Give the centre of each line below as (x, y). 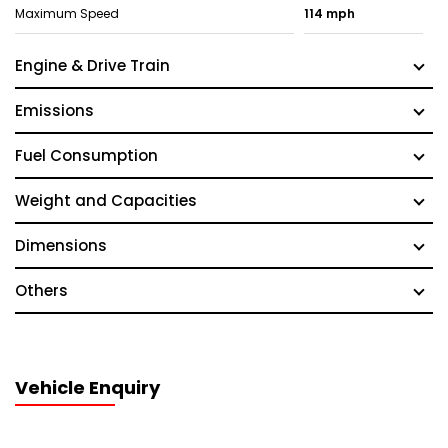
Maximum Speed (67, 13)
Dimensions (61, 245)
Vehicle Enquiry (87, 387)
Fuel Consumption (86, 155)
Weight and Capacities (106, 200)
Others (41, 290)
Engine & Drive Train (92, 65)
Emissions (54, 110)
